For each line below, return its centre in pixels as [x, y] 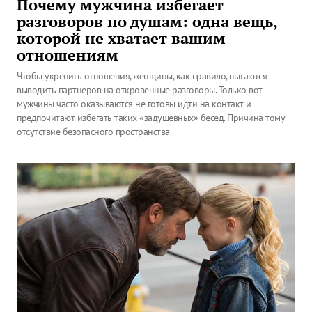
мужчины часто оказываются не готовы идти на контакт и [134, 104]
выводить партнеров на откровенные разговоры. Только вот [140, 90]
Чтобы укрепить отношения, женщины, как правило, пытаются [142, 76]
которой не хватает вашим [121, 38]
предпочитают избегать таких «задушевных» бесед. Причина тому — [155, 118]
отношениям [68, 55]
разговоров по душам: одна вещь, [147, 22]
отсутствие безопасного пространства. [94, 132]
